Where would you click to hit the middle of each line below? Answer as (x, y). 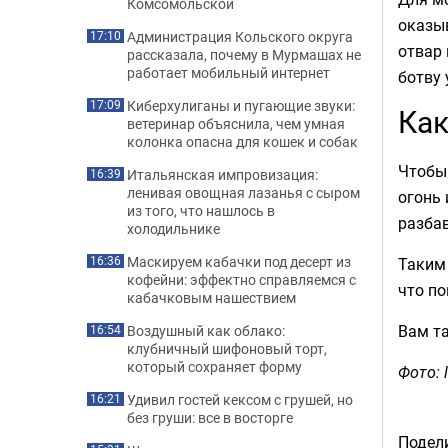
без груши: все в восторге (210, 417)
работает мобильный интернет (228, 72)
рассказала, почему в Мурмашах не (244, 54)
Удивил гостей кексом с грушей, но (240, 399)
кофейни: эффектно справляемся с (241, 279)
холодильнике (173, 228)
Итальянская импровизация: (222, 174)
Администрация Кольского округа (240, 36)
